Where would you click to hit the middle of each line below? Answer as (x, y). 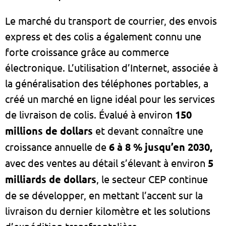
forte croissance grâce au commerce (87, 52)
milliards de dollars (51, 179)
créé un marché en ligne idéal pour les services (110, 99)
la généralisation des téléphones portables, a (107, 83)
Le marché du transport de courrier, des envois (111, 21)
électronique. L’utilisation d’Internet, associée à (111, 68)
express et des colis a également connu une (103, 36)
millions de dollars (49, 131)
